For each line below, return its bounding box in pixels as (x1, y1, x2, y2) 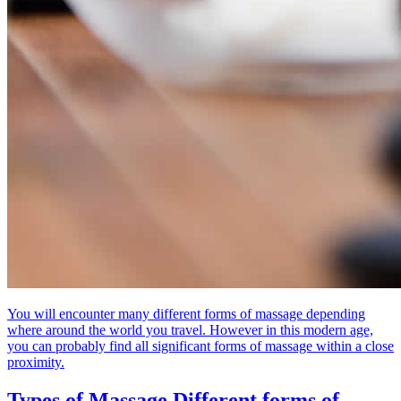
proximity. (7, 354, 64, 370)
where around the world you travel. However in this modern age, (7, 321, 373, 337)
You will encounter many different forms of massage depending (7, 305, 365, 321)
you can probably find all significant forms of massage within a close (7, 337, 394, 354)
